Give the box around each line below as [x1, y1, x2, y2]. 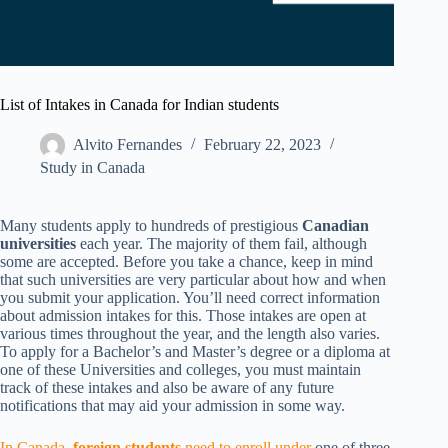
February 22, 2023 [204, 136, 321, 154]
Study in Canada [40, 159, 145, 177]
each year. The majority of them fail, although [76, 235, 367, 253]
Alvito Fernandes [73, 136, 182, 154]
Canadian [302, 217, 369, 235]
